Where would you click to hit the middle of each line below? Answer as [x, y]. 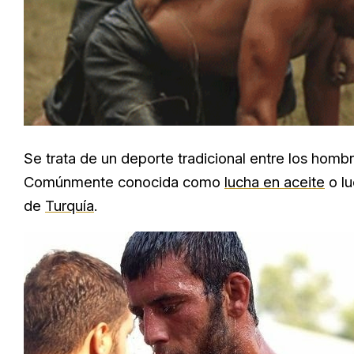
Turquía [70, 206]
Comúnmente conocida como [124, 182]
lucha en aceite [275, 182]
